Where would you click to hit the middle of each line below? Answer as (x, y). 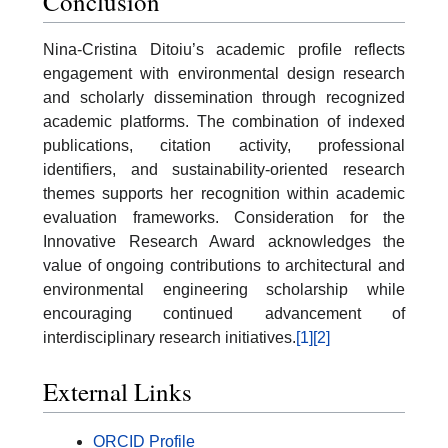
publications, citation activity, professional (224, 146)
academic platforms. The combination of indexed (224, 122)
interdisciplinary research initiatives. (169, 338)
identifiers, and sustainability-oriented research (224, 170)
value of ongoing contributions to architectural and (224, 266)
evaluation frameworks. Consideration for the (224, 218)
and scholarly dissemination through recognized (224, 98)
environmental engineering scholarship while (224, 290)
